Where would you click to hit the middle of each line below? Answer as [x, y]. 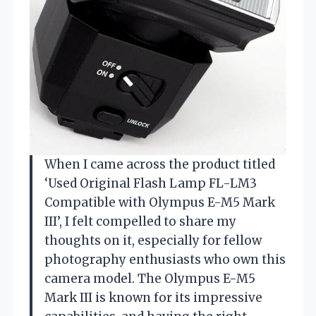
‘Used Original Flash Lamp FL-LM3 [151, 183]
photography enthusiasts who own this [165, 259]
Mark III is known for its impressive [153, 297]
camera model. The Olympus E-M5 [150, 278]
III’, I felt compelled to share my [140, 221]
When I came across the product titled [160, 164]
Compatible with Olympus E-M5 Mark [160, 202]
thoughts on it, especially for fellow [153, 240]
